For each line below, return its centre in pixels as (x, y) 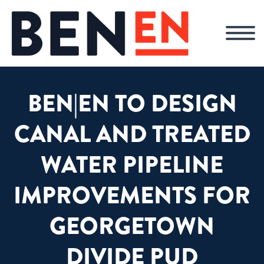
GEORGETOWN (132, 226)
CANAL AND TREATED (132, 134)
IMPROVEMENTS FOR (132, 196)
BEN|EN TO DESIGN (132, 104)
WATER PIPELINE (132, 165)
